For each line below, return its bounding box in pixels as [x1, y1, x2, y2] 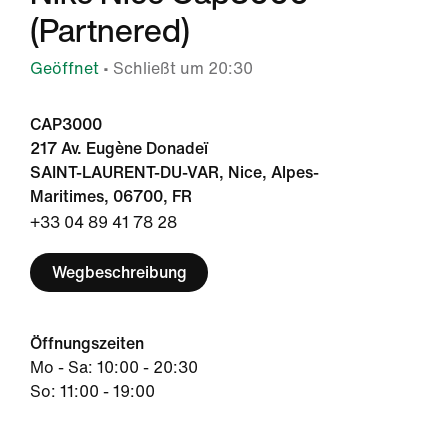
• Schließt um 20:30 [99, 60, 253, 77]
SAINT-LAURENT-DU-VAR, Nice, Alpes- [30, 164, 319, 181]
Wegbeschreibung [51, 263, 187, 281]
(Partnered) [30, 6, 190, 54]
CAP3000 [30, 116, 102, 133]
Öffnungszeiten [30, 335, 144, 352]
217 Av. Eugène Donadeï [30, 140, 208, 157]
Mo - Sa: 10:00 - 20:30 [30, 359, 198, 376]
